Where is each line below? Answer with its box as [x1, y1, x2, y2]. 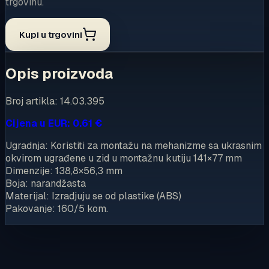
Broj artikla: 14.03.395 [5, 94, 104, 107]
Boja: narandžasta [5, 177, 86, 190]
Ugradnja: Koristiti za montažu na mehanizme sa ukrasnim [5, 139, 262, 152]
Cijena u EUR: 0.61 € [5, 116, 102, 130]
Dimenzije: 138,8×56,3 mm [5, 164, 122, 177]
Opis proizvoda [5, 64, 113, 83]
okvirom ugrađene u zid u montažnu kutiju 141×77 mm [5, 151, 242, 165]
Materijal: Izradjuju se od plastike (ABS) [5, 189, 181, 202]
